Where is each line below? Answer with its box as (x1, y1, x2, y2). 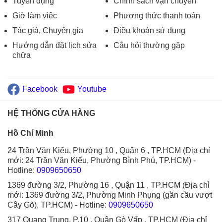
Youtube (77, 85, 107, 94)
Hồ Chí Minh (7, 128, 54, 137)
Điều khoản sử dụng (113, 26, 185, 35)
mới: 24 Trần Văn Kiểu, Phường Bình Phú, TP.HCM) (7, 156, 191, 165)
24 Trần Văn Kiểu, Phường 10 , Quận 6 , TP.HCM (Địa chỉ (7, 146, 210, 155)
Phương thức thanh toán (113, 11, 200, 20)
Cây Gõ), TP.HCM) (7, 200, 73, 209)
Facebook (22, 85, 57, 94)
